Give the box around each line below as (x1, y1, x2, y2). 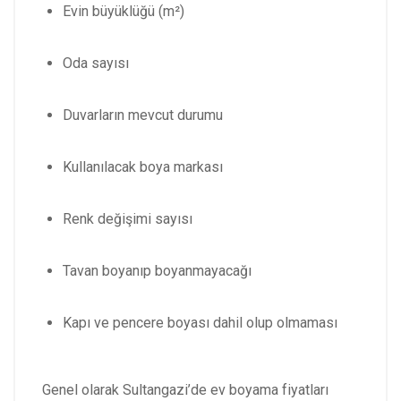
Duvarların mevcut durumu (63, 107, 223, 124)
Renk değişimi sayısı (63, 210, 192, 228)
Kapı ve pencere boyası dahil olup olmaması (63, 314, 337, 332)
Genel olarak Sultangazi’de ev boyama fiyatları (42, 381, 328, 399)
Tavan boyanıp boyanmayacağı (63, 262, 252, 280)
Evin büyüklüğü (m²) (63, 3, 184, 21)
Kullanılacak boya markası (63, 158, 223, 176)
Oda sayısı (63, 55, 129, 73)
